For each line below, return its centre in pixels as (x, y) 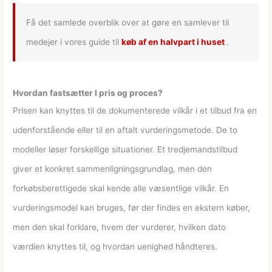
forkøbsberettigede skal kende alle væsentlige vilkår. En (121, 188)
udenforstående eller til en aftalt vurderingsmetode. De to (125, 130)
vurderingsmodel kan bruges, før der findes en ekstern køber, (132, 207)
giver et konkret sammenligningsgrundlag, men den (113, 168)
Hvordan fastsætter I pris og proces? (88, 93)
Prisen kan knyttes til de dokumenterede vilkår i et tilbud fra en (135, 110)
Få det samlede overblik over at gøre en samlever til (128, 22)
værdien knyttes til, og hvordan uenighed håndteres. (115, 246)
